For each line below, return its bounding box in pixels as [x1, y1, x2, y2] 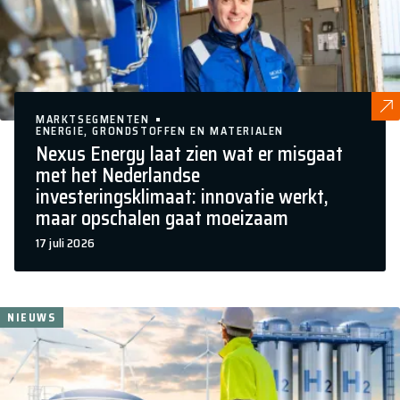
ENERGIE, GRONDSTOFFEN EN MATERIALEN [36, 121, 284, 139]
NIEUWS [7, 308, 56, 326]
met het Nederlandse [36, 159, 200, 191]
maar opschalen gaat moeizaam [36, 202, 288, 234]
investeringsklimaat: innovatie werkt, [36, 180, 329, 212]
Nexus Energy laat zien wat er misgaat [36, 137, 343, 170]
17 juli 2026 [36, 232, 95, 253]
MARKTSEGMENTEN [36, 110, 150, 128]
